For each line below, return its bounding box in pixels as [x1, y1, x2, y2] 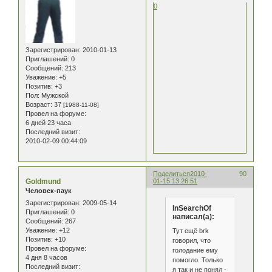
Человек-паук [25, 187, 72, 195]
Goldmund [25, 177, 61, 186]
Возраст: [25, 101, 52, 109]
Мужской [39, 92, 69, 100]
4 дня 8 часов [25, 253, 67, 261]
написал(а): [172, 212, 214, 222]
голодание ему [172, 246, 218, 254]
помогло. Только [172, 256, 223, 264]
